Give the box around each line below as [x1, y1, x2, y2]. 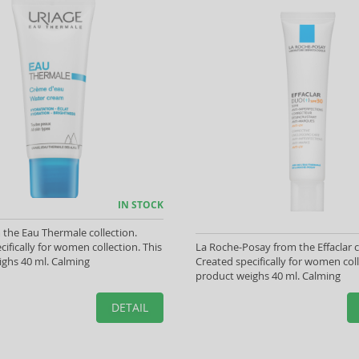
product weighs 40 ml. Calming [195, 268, 341, 283]
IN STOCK [117, 198, 163, 212]
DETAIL [111, 300, 148, 315]
